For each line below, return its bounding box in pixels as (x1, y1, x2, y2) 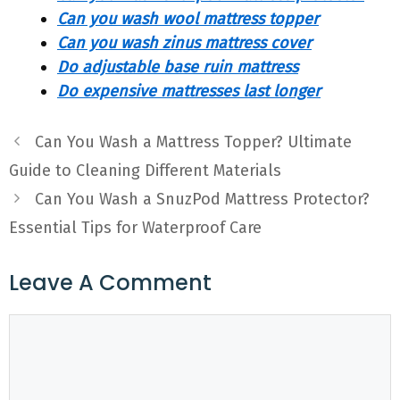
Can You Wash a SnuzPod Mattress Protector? (34, 189, 370, 209)
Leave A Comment (9, 268, 212, 297)
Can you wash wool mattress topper (57, 9, 319, 29)
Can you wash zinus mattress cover (57, 33, 312, 53)
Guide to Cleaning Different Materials (9, 161, 281, 180)
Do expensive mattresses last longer (57, 81, 321, 101)
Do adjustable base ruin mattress (57, 57, 298, 77)
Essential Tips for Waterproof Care (9, 218, 262, 237)
